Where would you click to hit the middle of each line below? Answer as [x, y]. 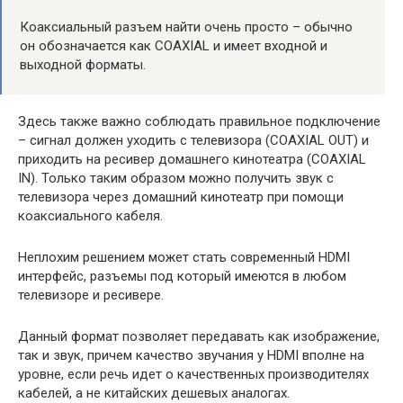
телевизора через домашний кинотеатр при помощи [181, 197]
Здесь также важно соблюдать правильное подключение [199, 121]
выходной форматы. [83, 64]
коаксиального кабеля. [90, 215]
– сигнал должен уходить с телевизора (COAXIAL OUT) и [193, 140]
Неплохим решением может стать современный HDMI [184, 257]
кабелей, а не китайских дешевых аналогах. [154, 393]
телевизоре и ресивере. [91, 295]
